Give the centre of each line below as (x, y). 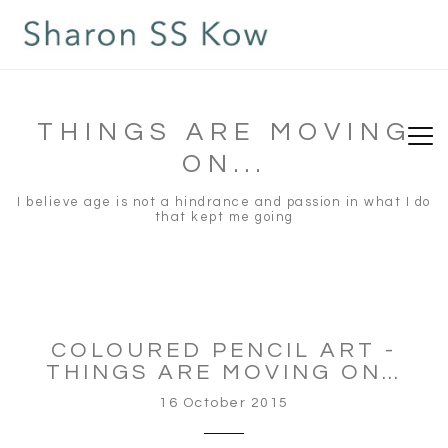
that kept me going (224, 216)
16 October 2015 (224, 403)
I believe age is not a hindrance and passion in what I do (224, 201)
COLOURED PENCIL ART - (224, 350)
